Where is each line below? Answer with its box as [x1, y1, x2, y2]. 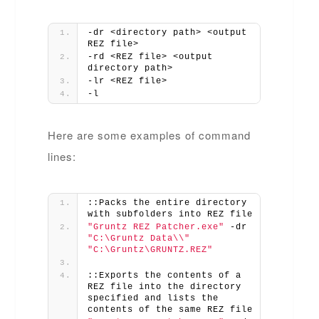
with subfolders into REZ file [88, 209, 253, 219]
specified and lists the [88, 293, 219, 303]
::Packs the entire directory [88, 197, 248, 208]
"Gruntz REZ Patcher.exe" [88, 221, 225, 232]
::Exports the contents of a [88, 270, 242, 281]
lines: [48, 148, 77, 164]
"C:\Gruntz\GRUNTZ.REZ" [88, 244, 214, 255]
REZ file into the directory [88, 281, 242, 292]
